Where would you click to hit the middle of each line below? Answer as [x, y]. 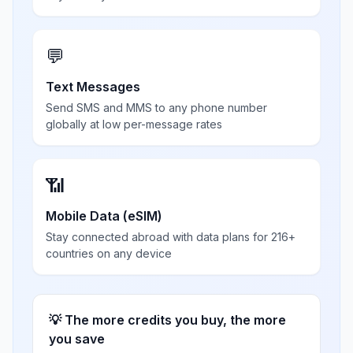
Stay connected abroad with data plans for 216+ [171, 237]
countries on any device [109, 253]
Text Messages [93, 87]
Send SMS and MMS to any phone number [156, 108]
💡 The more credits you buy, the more [167, 320]
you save [77, 339]
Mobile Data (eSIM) [104, 216]
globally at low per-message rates [134, 124]
